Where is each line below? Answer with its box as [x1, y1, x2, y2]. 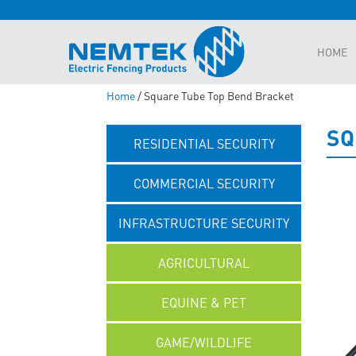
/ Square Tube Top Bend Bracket [135, 88, 295, 103]
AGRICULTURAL [158, 254, 250, 271]
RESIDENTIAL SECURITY [133, 135, 275, 152]
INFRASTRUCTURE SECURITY [118, 215, 290, 231]
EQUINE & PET [161, 294, 247, 311]
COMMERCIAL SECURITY [133, 175, 275, 192]
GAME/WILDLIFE [156, 334, 253, 350]
